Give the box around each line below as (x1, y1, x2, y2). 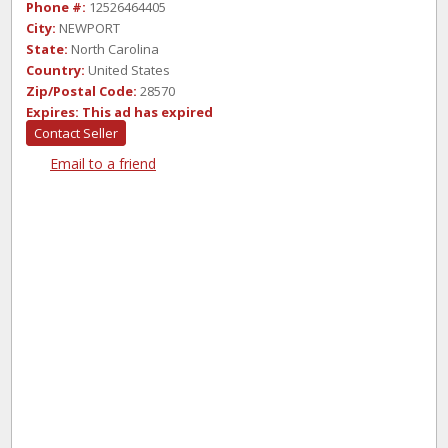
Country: (26, 61, 85, 79)
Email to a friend (50, 154, 156, 173)
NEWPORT (56, 19, 120, 37)
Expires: (26, 103, 79, 121)
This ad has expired (82, 103, 213, 121)
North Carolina (68, 40, 159, 58)
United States (85, 61, 170, 79)
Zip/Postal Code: (26, 82, 137, 100)
